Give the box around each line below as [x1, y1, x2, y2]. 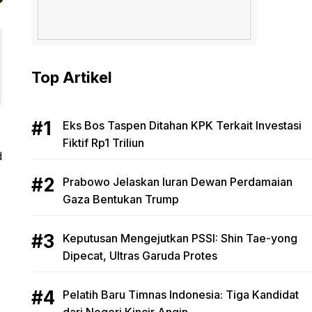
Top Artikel [31, 68, 112, 86]
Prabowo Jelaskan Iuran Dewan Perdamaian [62, 175, 292, 189]
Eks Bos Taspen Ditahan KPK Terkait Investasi [62, 118, 302, 132]
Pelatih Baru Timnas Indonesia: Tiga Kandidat [62, 288, 299, 302]
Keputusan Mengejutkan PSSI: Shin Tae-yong [62, 231, 297, 245]
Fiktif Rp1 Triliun [62, 136, 144, 150]
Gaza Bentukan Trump [62, 192, 179, 206]
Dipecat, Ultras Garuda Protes [62, 249, 217, 263]
